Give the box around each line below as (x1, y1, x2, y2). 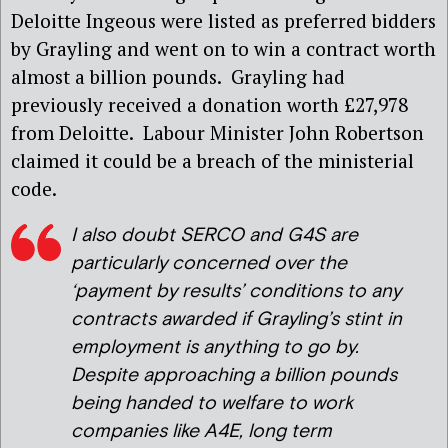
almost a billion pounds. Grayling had (11, 64, 345, 90)
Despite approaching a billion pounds (71, 363, 397, 389)
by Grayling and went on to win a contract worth (11, 36, 436, 62)
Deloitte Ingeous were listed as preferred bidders (11, 8, 436, 34)
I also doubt (71, 223, 180, 249)
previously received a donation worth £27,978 (11, 92, 413, 118)
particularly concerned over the (71, 251, 347, 277)
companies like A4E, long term (71, 419, 332, 445)
